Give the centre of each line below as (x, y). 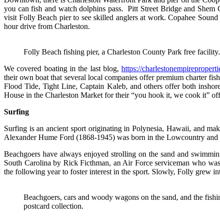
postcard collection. (54, 206)
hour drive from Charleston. (47, 26)
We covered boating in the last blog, (63, 68)
